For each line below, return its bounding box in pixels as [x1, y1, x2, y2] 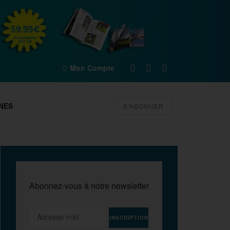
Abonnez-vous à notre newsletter [29, 180, 149, 191]
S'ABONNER [123, 102, 164, 110]
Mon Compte [68, 63, 114, 73]
